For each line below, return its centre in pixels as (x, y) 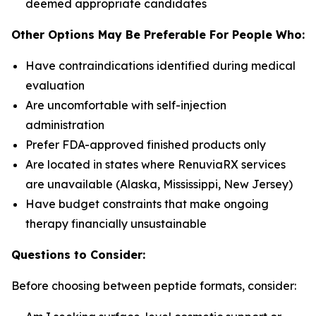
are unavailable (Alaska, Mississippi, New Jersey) (159, 184)
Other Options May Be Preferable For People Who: (158, 35)
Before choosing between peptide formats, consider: (154, 286)
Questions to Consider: (78, 255)
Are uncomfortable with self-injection (126, 105)
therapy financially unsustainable (116, 224)
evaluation (55, 85)
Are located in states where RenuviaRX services (156, 164)
